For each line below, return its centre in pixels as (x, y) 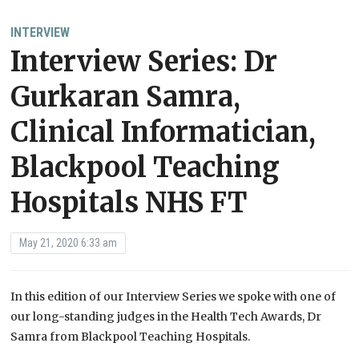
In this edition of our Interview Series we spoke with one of (173, 297)
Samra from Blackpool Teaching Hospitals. (131, 337)
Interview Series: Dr (144, 62)
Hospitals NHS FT (129, 203)
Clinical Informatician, (163, 133)
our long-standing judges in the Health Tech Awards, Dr (166, 317)
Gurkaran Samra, (126, 97)
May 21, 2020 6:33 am (69, 243)
